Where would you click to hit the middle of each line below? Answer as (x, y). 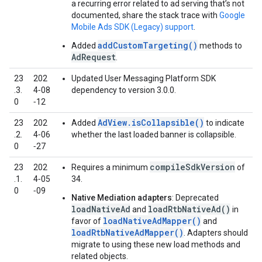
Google (232, 15)
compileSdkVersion (192, 167)
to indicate (224, 123)
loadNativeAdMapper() (152, 221)
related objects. (100, 256)
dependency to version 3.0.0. (124, 90)
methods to (220, 46)
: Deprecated (195, 198)
